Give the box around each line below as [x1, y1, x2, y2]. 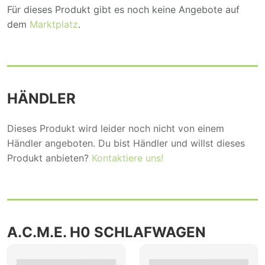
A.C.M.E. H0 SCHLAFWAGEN [7, 223, 206, 241]
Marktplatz [30, 18, 78, 30]
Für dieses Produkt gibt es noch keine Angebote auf [7, 3, 240, 15]
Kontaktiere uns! [92, 151, 163, 164]
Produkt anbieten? [7, 151, 92, 164]
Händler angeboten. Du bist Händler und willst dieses [7, 137, 245, 149]
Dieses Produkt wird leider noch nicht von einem [7, 122, 224, 134]
